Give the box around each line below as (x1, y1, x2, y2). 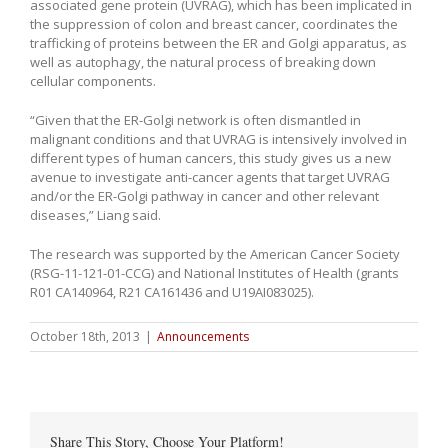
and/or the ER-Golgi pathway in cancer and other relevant (30, 186, 379, 205)
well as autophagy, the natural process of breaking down (30, 52, 376, 71)
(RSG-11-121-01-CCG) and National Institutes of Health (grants (30, 263, 399, 282)
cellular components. (30, 71, 156, 90)
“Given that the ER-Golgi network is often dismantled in (30, 110, 361, 129)
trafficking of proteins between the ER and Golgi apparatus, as (30, 33, 407, 52)
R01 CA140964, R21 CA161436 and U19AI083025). (30, 282, 314, 301)
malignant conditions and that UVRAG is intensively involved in (30, 129, 407, 148)
